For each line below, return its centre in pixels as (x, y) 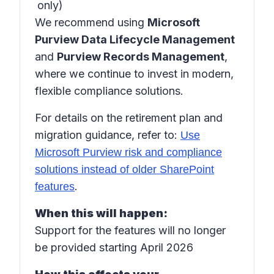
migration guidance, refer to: (108, 135)
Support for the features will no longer (130, 230)
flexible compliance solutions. (109, 91)
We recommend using (91, 22)
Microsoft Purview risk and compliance (128, 152)
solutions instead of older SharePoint (124, 169)
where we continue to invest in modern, (134, 74)
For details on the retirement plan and (129, 118)
